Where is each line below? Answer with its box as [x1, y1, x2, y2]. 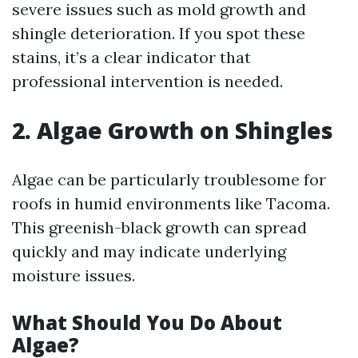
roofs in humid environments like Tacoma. [12, 193, 330, 213]
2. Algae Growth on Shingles [12, 115, 333, 145]
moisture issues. [12, 265, 135, 285]
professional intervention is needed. [12, 71, 283, 91]
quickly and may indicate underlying [12, 241, 286, 261]
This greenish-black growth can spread [12, 217, 307, 237]
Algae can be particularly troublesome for [12, 169, 326, 189]
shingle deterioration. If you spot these [12, 23, 305, 43]
